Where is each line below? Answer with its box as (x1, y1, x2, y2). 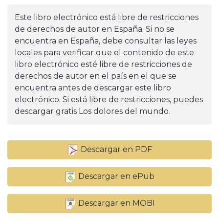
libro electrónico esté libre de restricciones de (15, 60, 192, 69)
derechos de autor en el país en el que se (15, 71, 176, 81)
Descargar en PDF (79, 145, 152, 154)
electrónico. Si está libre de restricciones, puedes (15, 95, 203, 105)
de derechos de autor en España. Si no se (15, 24, 175, 34)
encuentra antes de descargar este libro (15, 83, 171, 93)
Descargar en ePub (76, 172, 154, 181)
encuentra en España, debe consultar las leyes (15, 36, 197, 46)
